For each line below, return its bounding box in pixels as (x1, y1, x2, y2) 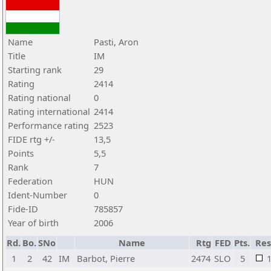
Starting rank (8, 64, 62, 76)
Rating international (8, 105, 90, 117)
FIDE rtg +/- (8, 133, 55, 145)
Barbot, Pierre (77, 252, 135, 264)
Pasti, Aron (94, 36, 139, 48)
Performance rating (8, 119, 89, 131)
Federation (8, 175, 53, 187)
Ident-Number (8, 189, 67, 201)
